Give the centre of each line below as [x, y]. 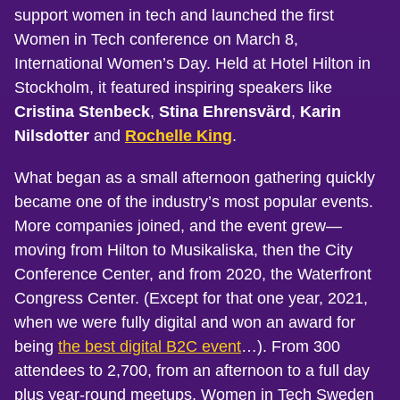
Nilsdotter [52, 135]
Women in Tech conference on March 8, [156, 39]
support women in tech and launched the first [174, 15]
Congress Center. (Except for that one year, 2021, [191, 298]
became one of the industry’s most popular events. [194, 201]
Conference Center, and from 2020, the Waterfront [193, 274]
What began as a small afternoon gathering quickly [195, 177]
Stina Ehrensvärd [225, 111]
